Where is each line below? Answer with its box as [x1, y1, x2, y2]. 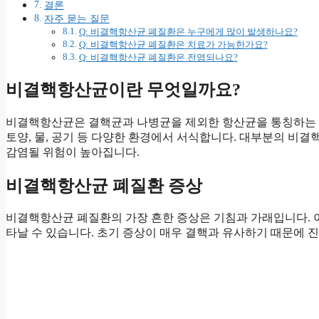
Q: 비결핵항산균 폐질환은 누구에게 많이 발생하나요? [78, 26, 298, 37]
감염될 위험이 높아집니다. [6, 145, 140, 158]
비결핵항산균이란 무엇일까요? [6, 80, 241, 99]
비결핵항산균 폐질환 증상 [6, 176, 202, 195]
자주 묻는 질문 [43, 12, 110, 24]
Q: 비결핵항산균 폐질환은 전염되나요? [78, 51, 238, 63]
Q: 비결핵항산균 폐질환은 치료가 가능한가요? [78, 38, 268, 50]
